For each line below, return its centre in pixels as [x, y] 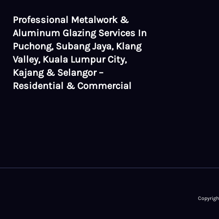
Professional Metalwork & [70, 20]
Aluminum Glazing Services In [79, 33]
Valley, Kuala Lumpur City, [69, 60]
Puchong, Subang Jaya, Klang [77, 46]
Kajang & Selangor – [58, 73]
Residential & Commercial [72, 86]
